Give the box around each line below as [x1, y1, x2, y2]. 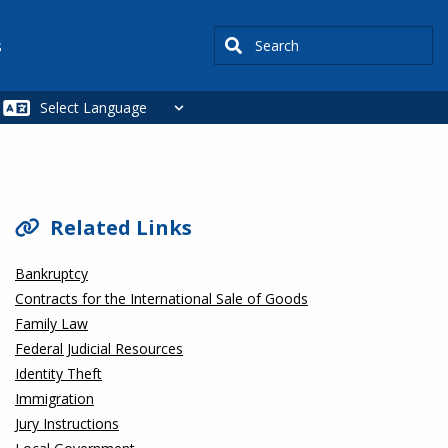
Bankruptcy [15, 264, 88, 283]
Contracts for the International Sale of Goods [15, 289, 308, 308]
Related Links [50, 214, 192, 241]
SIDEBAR [15, 172, 109, 205]
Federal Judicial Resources [15, 339, 183, 358]
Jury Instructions [15, 414, 119, 433]
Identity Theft [15, 364, 102, 383]
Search [214, 29, 258, 48]
